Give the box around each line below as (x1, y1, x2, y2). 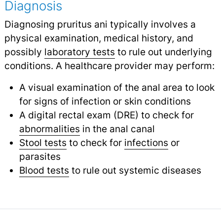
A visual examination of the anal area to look (19, 81, 215, 94)
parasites (19, 150, 61, 163)
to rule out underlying (114, 46, 212, 58)
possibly (4, 46, 44, 58)
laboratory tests (44, 46, 115, 58)
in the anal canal (79, 123, 155, 135)
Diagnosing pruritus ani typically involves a (4, 18, 196, 31)
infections (124, 137, 168, 149)
